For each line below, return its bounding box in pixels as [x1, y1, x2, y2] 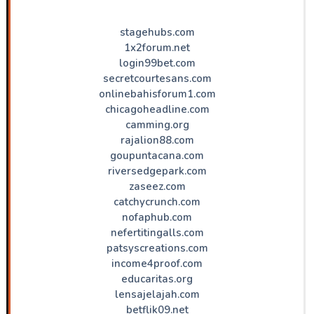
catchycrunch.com [114, 194, 200, 209]
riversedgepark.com [107, 163, 207, 178]
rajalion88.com [120, 132, 194, 147]
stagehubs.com [119, 25, 195, 39]
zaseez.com [128, 179, 186, 193]
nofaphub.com [122, 210, 192, 224]
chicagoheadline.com [104, 102, 210, 116]
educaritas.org [121, 271, 193, 286]
